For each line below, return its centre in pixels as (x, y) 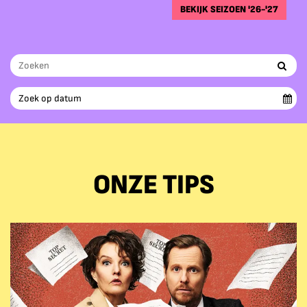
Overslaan (30, 215)
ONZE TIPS (153, 185)
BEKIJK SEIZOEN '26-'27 (229, 9)
